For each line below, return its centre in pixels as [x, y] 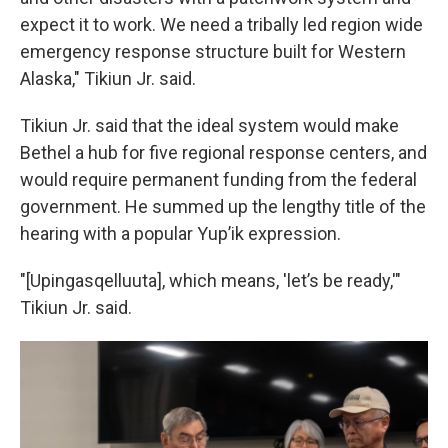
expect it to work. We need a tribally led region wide [221, 25]
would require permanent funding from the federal [218, 180]
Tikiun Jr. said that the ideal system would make [209, 126]
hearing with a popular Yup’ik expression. [180, 234]
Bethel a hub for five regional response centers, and [223, 153]
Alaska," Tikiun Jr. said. [108, 79]
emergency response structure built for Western [213, 52]
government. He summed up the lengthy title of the [223, 207]
